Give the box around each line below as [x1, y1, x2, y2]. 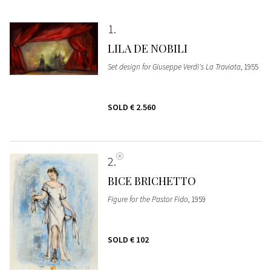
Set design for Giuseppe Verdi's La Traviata [107, 61, 241, 72]
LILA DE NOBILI [107, 41, 188, 56]
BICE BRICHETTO [107, 173, 196, 188]
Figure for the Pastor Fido [107, 194, 188, 204]
